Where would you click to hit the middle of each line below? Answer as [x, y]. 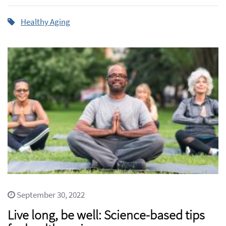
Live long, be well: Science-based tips [106, 215]
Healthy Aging [45, 21]
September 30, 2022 [50, 195]
